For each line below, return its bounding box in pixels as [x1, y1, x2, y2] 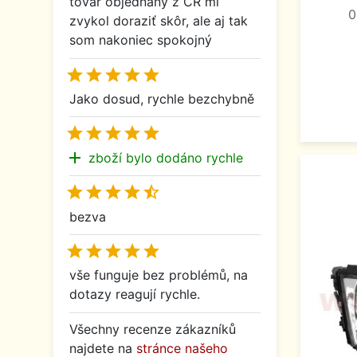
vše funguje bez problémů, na [69, 267, 248, 284]
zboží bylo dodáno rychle [88, 149, 243, 166]
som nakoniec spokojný [69, 32, 212, 49]
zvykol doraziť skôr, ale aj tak [69, 13, 248, 29]
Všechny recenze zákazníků [69, 320, 236, 337]
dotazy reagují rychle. [69, 286, 200, 303]
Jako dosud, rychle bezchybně [69, 91, 254, 108]
